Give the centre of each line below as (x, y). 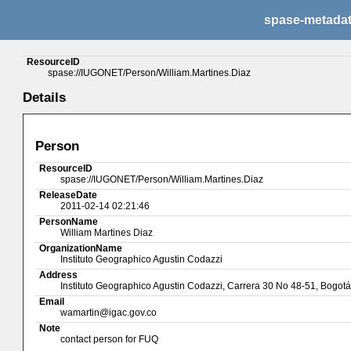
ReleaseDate (69, 195)
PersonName (69, 221)
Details (45, 98)
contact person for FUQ (110, 339)
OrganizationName (81, 248)
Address (59, 275)
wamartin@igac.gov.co (109, 312)
